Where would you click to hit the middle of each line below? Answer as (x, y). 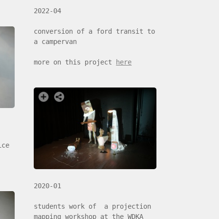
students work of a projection (93, 206)
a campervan (55, 42)
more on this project (75, 62)
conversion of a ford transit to (95, 32)
